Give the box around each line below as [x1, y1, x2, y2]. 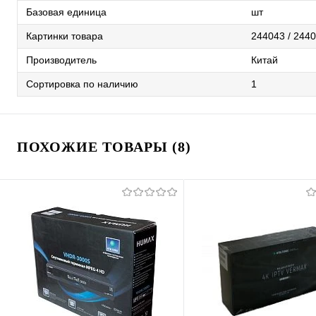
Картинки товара [26, 30, 103, 42]
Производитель [26, 54, 97, 66]
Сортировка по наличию [26, 78, 138, 90]
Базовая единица [26, 6, 107, 18]
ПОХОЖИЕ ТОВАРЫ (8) [17, 138, 191, 154]
